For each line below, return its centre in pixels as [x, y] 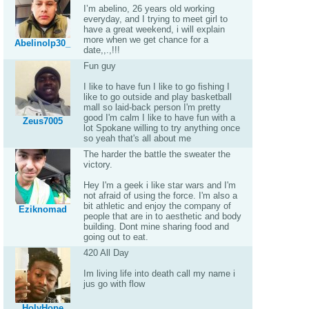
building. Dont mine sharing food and [156, 227]
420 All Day [106, 253]
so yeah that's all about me [137, 138]
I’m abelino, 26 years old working [149, 9]
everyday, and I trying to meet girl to [155, 19]
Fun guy [99, 66]
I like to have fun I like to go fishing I [156, 87]
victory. [98, 165]
